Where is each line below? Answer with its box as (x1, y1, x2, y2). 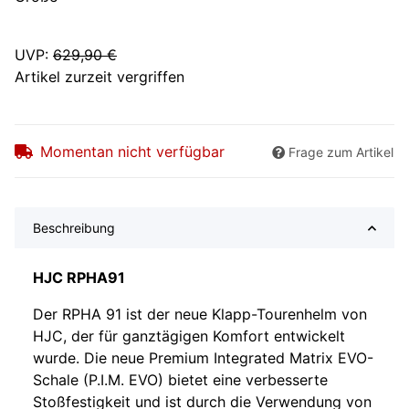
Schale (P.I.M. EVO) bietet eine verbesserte (33, 371, 328, 390)
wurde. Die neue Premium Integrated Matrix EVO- (33, 349, 373, 368)
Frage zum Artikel (288, 144, 393, 161)
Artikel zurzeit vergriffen (15, 68, 184, 87)
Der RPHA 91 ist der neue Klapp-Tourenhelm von (33, 305, 367, 324)
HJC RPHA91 (33, 268, 125, 288)
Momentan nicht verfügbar (40, 142, 225, 162)
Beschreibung (33, 220, 115, 236)
